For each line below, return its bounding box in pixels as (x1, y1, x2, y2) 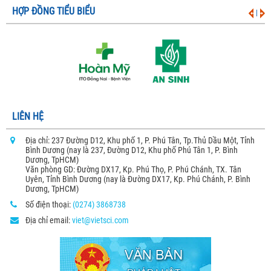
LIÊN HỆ (12, 111, 44, 122)
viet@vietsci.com (72, 215, 129, 225)
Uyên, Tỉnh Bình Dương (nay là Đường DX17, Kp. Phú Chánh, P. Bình (25, 174, 250, 184)
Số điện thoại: (25, 200, 73, 209)
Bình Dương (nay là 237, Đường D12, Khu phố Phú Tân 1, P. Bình (25, 145, 238, 155)
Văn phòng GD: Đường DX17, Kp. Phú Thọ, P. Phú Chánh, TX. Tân (25, 165, 241, 174)
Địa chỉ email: (25, 215, 72, 225)
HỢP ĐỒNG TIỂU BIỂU (12, 5, 95, 17)
